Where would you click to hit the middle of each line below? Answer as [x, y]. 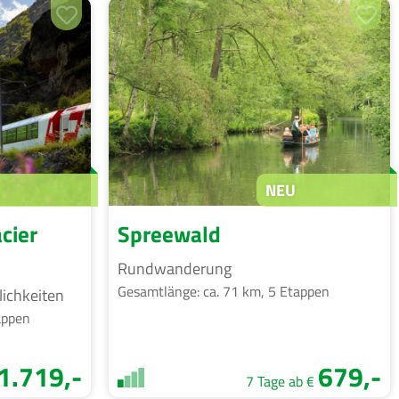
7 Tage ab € [282, 381]
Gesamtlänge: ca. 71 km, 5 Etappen [224, 291]
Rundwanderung [175, 268]
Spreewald [169, 234]
